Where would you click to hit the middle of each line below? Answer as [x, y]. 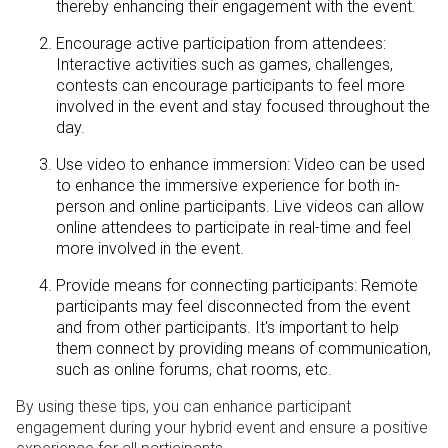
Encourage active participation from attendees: [221, 44]
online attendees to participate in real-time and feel [233, 228]
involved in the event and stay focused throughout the [243, 107]
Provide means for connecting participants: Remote [237, 286]
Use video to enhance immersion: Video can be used [240, 165]
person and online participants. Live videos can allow [240, 207]
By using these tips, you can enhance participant [183, 407]
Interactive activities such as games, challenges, [224, 65]
